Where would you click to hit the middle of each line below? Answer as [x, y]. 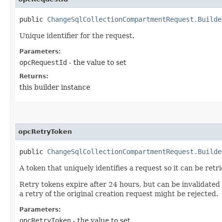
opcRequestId [43, 62]
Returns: [34, 76]
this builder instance [55, 87]
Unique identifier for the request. [77, 35]
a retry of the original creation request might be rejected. [119, 194]
